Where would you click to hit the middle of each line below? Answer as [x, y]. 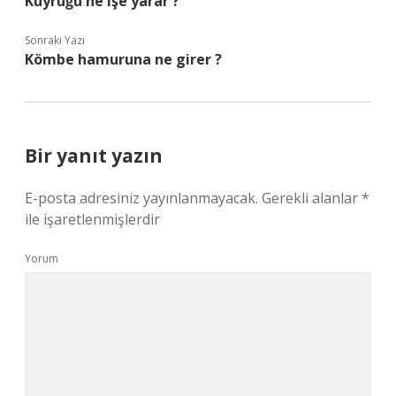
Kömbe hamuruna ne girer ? [123, 59]
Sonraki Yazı [55, 40]
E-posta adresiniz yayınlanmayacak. [141, 198]
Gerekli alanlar [312, 198]
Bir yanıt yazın [94, 156]
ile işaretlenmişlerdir [92, 219]
